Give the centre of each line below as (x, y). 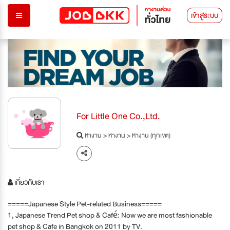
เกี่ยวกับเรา (29, 182)
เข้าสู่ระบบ (205, 15)
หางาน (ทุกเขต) (151, 135)
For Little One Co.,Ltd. (119, 116)
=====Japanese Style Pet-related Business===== (85, 204)
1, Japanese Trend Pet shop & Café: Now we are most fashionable (110, 215)
